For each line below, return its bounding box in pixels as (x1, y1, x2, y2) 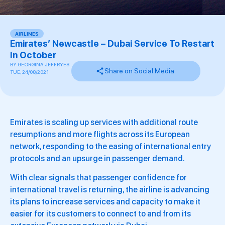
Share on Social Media (104, 67, 174, 75)
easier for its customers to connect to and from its (10, 209, 191, 219)
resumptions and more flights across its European (10, 130, 190, 139)
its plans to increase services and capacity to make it (10, 197, 200, 207)
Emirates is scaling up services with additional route (10, 118, 198, 127)
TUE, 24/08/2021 (10, 69, 49, 75)
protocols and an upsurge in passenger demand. (10, 154, 185, 163)
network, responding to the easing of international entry (10, 142, 211, 151)
